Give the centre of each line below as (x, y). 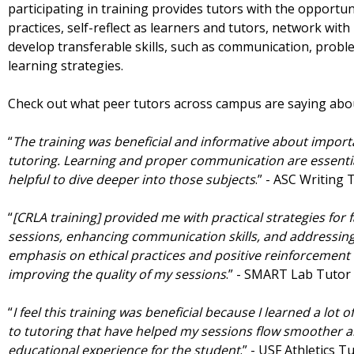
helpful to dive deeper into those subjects (132, 180)
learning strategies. (67, 66)
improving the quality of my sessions (117, 275)
